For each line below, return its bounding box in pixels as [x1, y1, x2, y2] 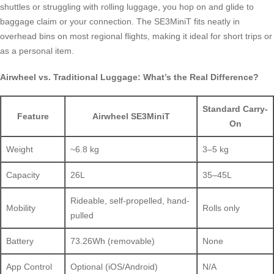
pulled [70, 210, 94, 221]
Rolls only [202, 203, 240, 213]
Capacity [6, 170, 40, 180]
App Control [6, 262, 52, 272]
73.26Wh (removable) [70, 236, 155, 246]
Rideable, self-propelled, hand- [70, 196, 190, 206]
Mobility [6, 203, 35, 213]
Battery [6, 236, 34, 246]
